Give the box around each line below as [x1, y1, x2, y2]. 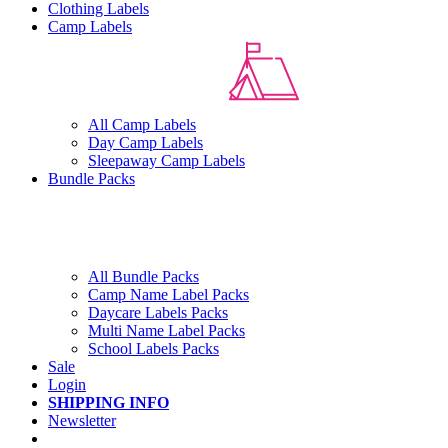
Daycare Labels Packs [88, 304, 228, 322]
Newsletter [48, 412, 116, 430]
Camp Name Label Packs [88, 286, 249, 304]
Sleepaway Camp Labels [88, 152, 245, 170]
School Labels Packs [88, 340, 219, 358]
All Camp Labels [88, 116, 196, 134]
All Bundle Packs [88, 268, 199, 286]
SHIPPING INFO [48, 394, 169, 412]
